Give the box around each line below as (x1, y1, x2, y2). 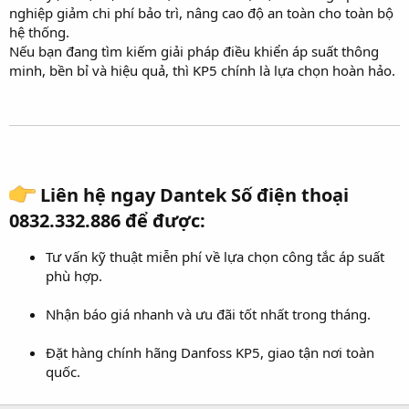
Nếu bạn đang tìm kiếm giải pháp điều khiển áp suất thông (9, 41, 379, 60)
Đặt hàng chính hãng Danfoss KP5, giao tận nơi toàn (46, 343, 374, 362)
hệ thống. (9, 22, 69, 41)
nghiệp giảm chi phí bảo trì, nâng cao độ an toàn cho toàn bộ (9, 3, 393, 22)
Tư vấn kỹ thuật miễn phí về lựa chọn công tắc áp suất (46, 247, 384, 267)
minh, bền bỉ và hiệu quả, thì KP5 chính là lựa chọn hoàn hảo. (9, 60, 395, 79)
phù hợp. (46, 267, 102, 286)
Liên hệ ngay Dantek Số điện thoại (36, 183, 350, 208)
